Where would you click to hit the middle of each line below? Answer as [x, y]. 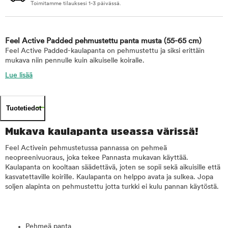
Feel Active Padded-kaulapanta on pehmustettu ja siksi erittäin [105, 51]
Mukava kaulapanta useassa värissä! [102, 131]
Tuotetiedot [24, 108]
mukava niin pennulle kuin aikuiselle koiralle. [75, 61]
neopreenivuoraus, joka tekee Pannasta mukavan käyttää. [97, 158]
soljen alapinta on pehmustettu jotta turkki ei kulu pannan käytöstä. [112, 187]
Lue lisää [19, 76]
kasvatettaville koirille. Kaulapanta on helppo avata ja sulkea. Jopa [109, 177]
